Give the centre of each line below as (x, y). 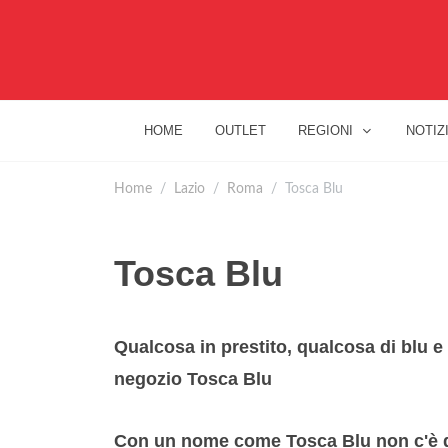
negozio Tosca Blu (193, 379)
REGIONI (325, 130)
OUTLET (240, 130)
